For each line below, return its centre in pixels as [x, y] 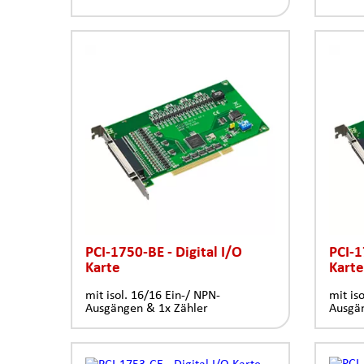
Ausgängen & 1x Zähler [147, 307]
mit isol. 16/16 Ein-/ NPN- [153, 294]
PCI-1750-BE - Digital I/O [164, 251]
